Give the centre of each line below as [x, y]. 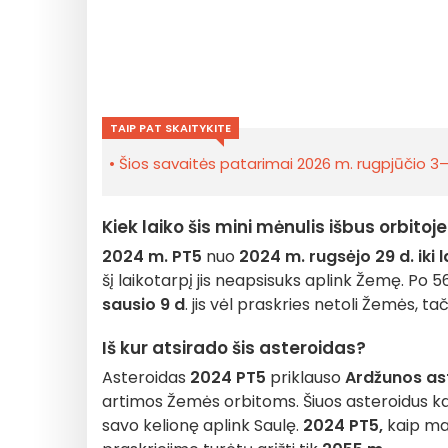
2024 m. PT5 [152, 256]
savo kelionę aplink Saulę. [202, 425]
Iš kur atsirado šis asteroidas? [234, 348]
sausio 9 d [143, 304]
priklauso [305, 377]
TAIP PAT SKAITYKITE [170, 128]
